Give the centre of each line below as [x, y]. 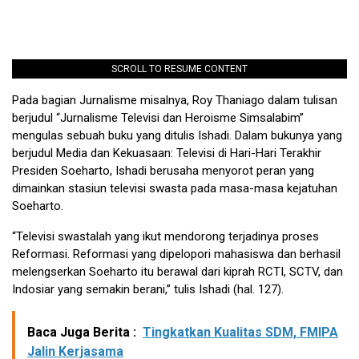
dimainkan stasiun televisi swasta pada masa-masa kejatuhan [175, 189]
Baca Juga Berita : [82, 333]
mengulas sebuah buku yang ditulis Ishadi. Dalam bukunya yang [177, 136]
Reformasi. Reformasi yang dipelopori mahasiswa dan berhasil [176, 254]
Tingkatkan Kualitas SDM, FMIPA [240, 333]
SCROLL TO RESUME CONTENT [179, 69]
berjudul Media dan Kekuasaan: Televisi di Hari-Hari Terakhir [167, 153]
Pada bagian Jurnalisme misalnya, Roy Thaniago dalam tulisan [175, 101]
